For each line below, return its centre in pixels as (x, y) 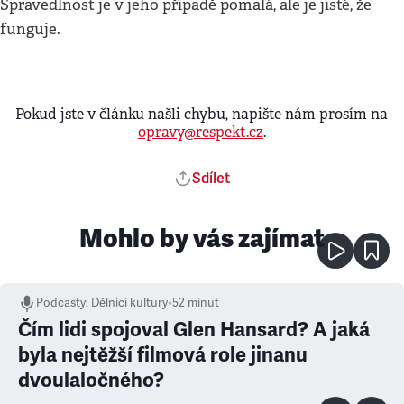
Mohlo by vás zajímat (202, 238)
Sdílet (211, 178)
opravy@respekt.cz (201, 132)
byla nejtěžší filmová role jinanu (163, 354)
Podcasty (61, 303)
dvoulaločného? (91, 380)
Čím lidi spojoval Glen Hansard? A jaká (194, 329)
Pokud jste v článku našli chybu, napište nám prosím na (202, 114)
